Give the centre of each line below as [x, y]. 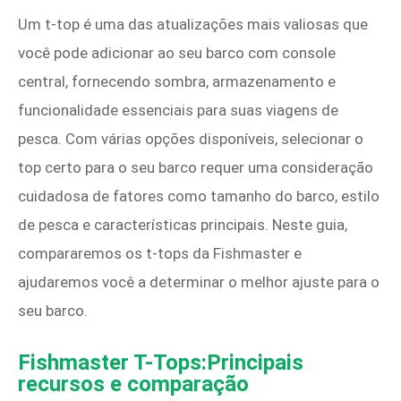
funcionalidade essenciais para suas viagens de [178, 110]
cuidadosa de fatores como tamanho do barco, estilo [199, 196]
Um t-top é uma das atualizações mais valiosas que [193, 24]
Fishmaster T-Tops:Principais [161, 363]
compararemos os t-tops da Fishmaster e [160, 253]
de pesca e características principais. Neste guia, [183, 225]
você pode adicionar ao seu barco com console [177, 53]
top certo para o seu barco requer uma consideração [196, 167]
